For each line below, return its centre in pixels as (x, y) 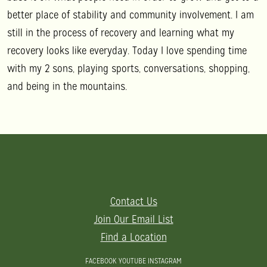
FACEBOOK (101, 260)
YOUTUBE (132, 260)
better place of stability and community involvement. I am (131, 14)
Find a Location (133, 237)
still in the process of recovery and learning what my (121, 32)
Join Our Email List (133, 219)
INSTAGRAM (165, 260)
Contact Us (133, 201)
